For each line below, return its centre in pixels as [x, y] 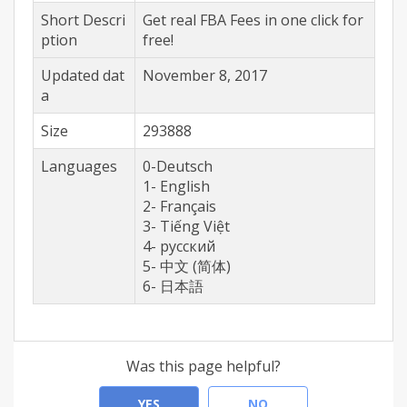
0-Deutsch [178, 166]
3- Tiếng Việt [186, 226]
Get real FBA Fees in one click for [253, 20]
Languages [79, 166]
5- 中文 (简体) [187, 266]
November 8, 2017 [205, 75]
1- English [176, 186]
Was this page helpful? [203, 366]
